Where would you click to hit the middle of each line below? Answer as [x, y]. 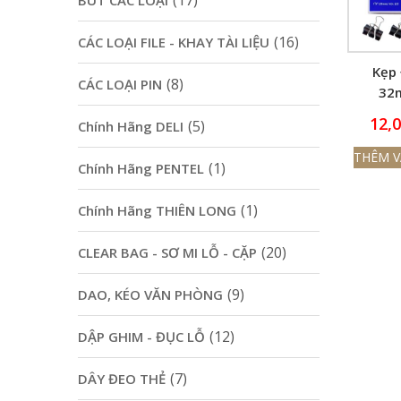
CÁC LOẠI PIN [120, 84]
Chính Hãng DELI [131, 126]
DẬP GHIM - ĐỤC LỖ [141, 337]
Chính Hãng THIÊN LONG [157, 210]
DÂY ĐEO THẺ [122, 379]
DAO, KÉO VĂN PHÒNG [150, 294]
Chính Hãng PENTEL [141, 168]
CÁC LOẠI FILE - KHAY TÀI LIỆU [174, 42]
